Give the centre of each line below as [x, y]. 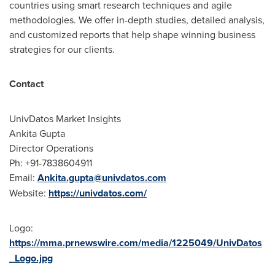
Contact [26, 84]
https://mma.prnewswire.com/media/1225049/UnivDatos [136, 243]
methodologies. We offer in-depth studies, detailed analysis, [137, 20]
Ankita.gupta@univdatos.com [102, 178]
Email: [23, 177]
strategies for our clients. [62, 49]
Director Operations [51, 148]
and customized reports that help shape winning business [132, 34]
